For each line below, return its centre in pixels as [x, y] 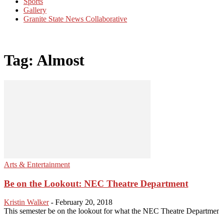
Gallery [35, 10]
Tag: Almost [44, 60]
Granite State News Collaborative [75, 19]
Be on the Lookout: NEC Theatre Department [96, 183]
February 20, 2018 [84, 202]
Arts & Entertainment [37, 164]
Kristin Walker [26, 202]
